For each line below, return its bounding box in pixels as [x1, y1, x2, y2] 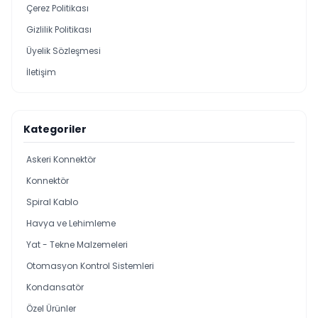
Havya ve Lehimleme [26, 217, 116, 229]
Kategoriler [23, 122, 87, 136]
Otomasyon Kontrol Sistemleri [26, 260, 154, 272]
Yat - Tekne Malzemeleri [26, 238, 128, 251]
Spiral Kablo [26, 196, 78, 208]
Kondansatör [26, 281, 84, 293]
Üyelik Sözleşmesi [26, 45, 101, 57]
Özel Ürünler [26, 302, 76, 314]
